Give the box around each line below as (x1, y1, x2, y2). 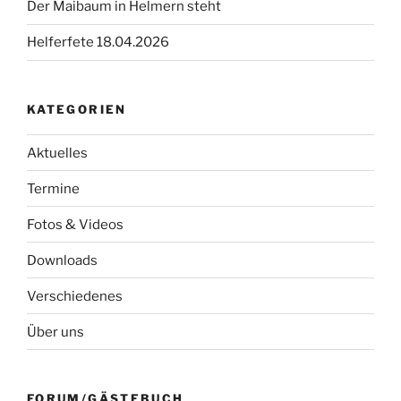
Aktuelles (27, 144, 88, 161)
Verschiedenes (27, 287, 123, 304)
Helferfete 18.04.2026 (27, 34, 169, 51)
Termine (27, 180, 80, 197)
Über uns (27, 323, 84, 340)
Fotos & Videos (27, 216, 124, 233)
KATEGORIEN (27, 101, 127, 116)
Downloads (27, 252, 98, 269)
